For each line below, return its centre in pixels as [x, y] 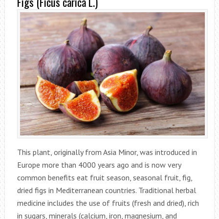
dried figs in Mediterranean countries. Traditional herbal [106, 190]
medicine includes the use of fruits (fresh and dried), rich [108, 203]
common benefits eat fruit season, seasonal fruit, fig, [104, 178]
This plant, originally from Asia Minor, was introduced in [107, 152]
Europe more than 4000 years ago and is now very [99, 165]
